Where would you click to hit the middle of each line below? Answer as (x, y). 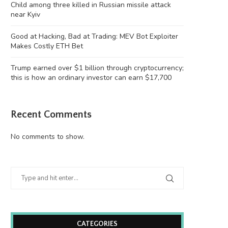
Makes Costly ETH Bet (47, 46)
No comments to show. (48, 137)
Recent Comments (51, 115)
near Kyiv (25, 15)
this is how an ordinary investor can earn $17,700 (91, 78)
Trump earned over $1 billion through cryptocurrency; (97, 68)
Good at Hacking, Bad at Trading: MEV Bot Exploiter (94, 37)
